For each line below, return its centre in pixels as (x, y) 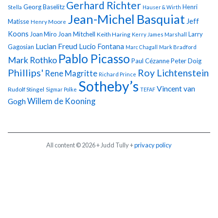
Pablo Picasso (94, 58)
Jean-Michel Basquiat (126, 19)
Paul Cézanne (150, 61)
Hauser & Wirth (162, 7)
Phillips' (26, 72)
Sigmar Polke (61, 89)
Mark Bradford (178, 47)
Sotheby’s (109, 86)
